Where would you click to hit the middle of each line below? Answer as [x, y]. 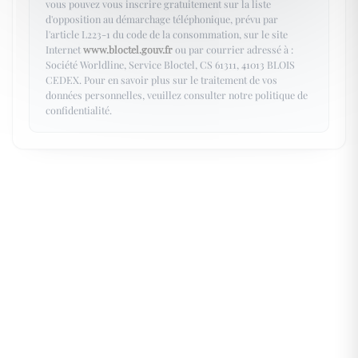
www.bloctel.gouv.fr [128, 49]
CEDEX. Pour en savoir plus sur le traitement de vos [161, 79]
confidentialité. [79, 109]
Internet [64, 49]
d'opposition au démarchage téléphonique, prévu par [162, 18]
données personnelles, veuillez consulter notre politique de [177, 94]
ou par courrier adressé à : [233, 49]
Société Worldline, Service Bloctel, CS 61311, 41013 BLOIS [170, 64]
